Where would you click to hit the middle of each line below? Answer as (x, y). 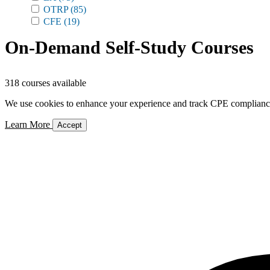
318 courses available (46, 83)
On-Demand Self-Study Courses (129, 47)
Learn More (29, 124)
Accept (70, 125)
